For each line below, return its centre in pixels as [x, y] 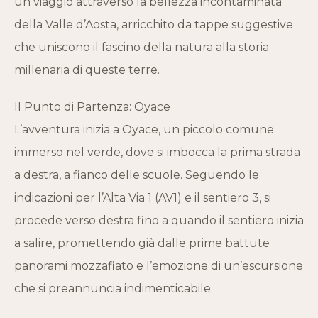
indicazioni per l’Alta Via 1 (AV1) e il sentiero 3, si [143, 198]
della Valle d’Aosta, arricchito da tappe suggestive [154, 25]
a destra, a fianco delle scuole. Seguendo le [137, 175]
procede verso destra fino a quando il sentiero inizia [159, 221]
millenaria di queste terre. [87, 70]
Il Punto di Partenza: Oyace [92, 107]
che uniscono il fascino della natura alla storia [142, 48]
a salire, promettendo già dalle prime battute [142, 243]
